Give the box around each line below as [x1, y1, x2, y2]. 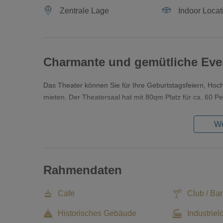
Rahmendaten [43, 163, 122, 177]
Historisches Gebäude [58, 209, 137, 218]
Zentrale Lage [58, 6, 110, 15]
